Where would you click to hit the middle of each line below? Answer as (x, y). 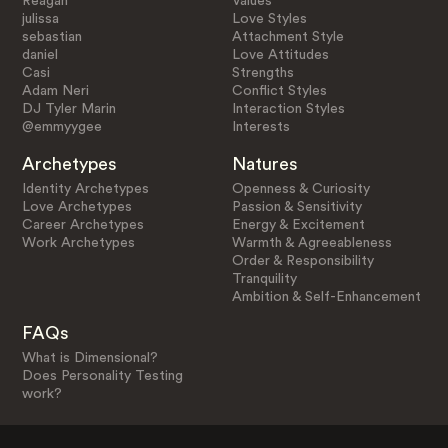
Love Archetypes (76, 206)
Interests (261, 126)
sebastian (51, 36)
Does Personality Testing (102, 376)
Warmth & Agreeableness (312, 242)
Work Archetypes (78, 242)
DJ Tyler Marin (68, 108)
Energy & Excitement (299, 224)
